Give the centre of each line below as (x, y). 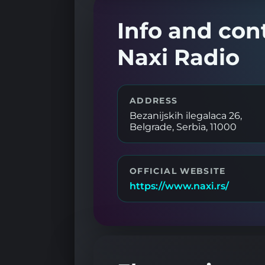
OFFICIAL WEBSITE (178, 171)
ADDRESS (154, 100)
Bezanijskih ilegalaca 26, (186, 115)
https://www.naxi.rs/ (179, 186)
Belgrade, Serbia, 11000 (183, 127)
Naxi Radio (178, 57)
